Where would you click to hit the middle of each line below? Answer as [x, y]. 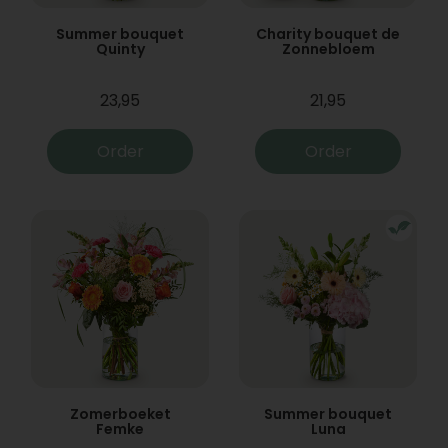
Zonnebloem [328, 49]
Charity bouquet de [328, 34]
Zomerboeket [120, 414]
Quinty [120, 49]
